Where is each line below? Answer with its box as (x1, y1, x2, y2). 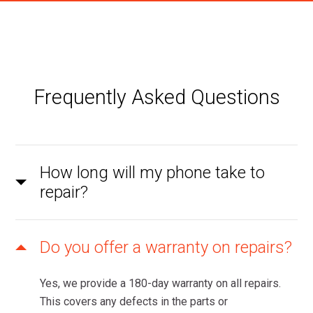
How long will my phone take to (40, 163, 265, 183)
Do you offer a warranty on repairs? (40, 238, 293, 258)
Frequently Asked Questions (33, 85, 280, 110)
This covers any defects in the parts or (40, 295, 228, 309)
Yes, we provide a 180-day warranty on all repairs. (40, 277, 282, 291)
